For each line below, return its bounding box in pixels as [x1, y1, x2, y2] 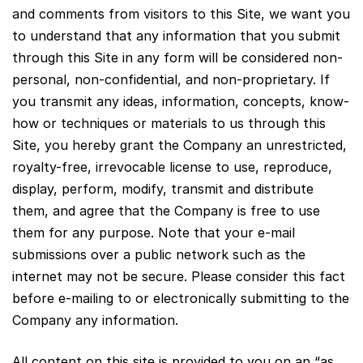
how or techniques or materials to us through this [12, 114, 326, 131]
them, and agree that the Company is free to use [12, 202, 320, 219]
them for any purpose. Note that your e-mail [12, 224, 295, 241]
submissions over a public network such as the [12, 246, 305, 263]
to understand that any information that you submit [12, 27, 340, 44]
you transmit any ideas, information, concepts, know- [12, 92, 349, 109]
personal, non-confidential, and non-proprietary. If [12, 70, 330, 88]
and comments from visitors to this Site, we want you [12, 5, 350, 22]
